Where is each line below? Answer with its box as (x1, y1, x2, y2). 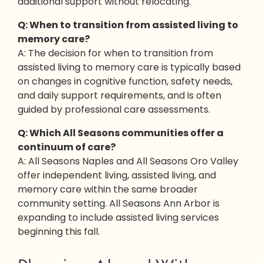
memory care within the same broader (18, 183, 198, 197)
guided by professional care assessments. (18, 103, 210, 117)
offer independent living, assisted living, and (18, 168, 216, 183)
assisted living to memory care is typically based (18, 60, 241, 75)
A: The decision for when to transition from (18, 46, 213, 60)
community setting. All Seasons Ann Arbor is (18, 197, 220, 211)
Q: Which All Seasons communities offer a (18, 126, 224, 140)
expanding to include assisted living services (18, 211, 219, 225)
